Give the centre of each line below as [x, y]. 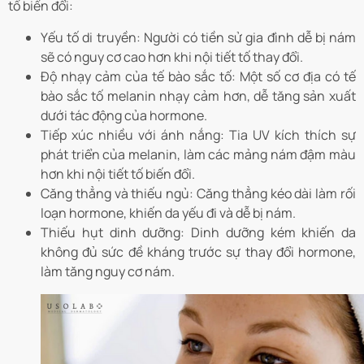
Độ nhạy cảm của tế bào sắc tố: [138, 76]
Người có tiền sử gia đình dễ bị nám [250, 37]
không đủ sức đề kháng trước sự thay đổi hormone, [198, 251]
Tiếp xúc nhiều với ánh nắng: [135, 134]
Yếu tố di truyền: [92, 37]
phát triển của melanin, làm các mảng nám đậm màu [198, 154]
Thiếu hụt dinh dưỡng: [113, 232]
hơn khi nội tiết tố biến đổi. [118, 173]
